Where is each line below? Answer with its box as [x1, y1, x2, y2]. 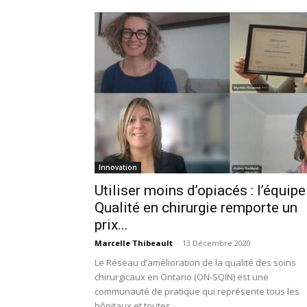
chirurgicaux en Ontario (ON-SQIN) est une [95, 271, 269, 283]
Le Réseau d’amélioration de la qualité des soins [95, 256, 296, 269]
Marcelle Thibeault [95, 238, 173, 248]
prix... [95, 217, 128, 233]
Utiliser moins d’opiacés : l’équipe [95, 182, 306, 199]
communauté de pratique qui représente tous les [95, 285, 299, 297]
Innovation [99, 162, 137, 172]
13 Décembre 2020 [182, 238, 251, 248]
